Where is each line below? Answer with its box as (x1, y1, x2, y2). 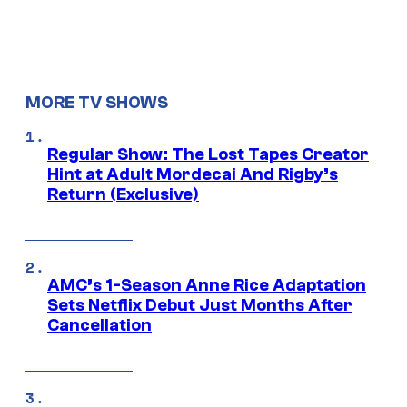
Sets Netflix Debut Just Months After (47, 294, 352, 315)
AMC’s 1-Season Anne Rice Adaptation (47, 274, 366, 295)
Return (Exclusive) (47, 184, 199, 204)
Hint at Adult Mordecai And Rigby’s (47, 164, 338, 184)
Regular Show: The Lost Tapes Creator (47, 144, 369, 164)
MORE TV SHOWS (25, 93, 168, 114)
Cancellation (47, 314, 152, 335)
